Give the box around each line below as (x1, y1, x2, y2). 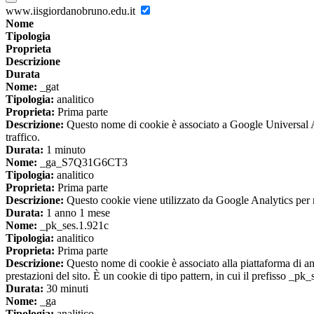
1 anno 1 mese (43, 206, 110, 219)
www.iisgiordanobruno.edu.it (6, 4, 138, 17)
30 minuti (43, 282, 88, 294)
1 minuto (43, 143, 86, 156)
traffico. (6, 130, 40, 143)
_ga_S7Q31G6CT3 (37, 156, 128, 168)
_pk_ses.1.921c (37, 219, 109, 231)
